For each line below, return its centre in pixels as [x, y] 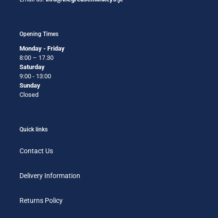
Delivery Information [50, 176]
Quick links [34, 129]
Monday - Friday [42, 48]
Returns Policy [41, 201]
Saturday [32, 67]
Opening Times [39, 34]
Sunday [30, 85]
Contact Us [36, 151]
